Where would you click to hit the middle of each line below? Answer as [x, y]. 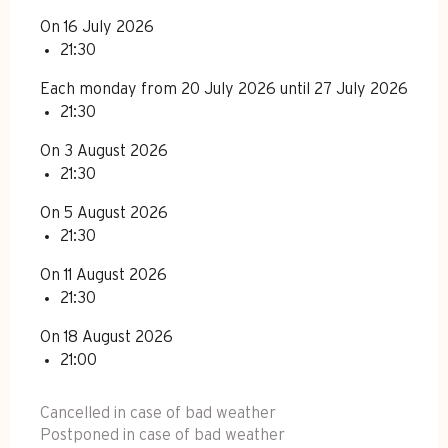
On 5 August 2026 [104, 212]
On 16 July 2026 [97, 26]
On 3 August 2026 [104, 150]
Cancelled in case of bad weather [158, 412]
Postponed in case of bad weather [162, 434]
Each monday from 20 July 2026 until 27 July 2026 [224, 88]
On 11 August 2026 [103, 274]
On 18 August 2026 [106, 336]
